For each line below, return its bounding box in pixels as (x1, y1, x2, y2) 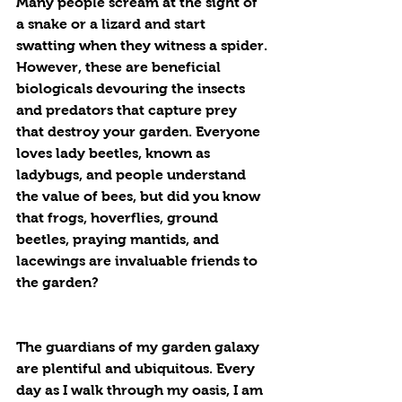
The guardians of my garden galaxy (16, 339, 263, 354)
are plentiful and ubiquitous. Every (16, 361, 258, 376)
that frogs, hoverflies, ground (16, 210, 222, 225)
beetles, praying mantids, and (16, 232, 223, 247)
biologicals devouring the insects (16, 81, 249, 96)
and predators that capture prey (16, 102, 240, 118)
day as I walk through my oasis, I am (16, 382, 267, 398)
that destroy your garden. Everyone (16, 124, 264, 139)
